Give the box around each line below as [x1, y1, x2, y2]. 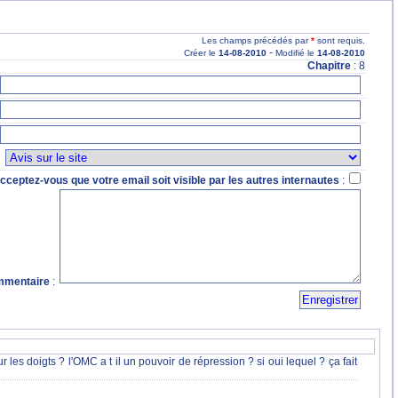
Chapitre [307, 60, 351, 71]
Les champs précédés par [202, 36, 311, 45]
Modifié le [275, 48, 317, 58]
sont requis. [314, 36, 365, 45]
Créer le [184, 48, 219, 58]
